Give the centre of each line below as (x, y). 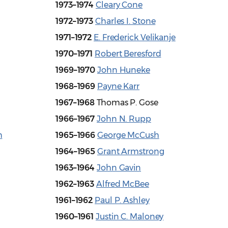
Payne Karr (119, 87)
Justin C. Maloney (130, 217)
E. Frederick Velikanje (135, 38)
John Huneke (124, 70)
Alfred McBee (123, 184)
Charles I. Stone (125, 21)
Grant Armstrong (131, 152)
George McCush (128, 135)
